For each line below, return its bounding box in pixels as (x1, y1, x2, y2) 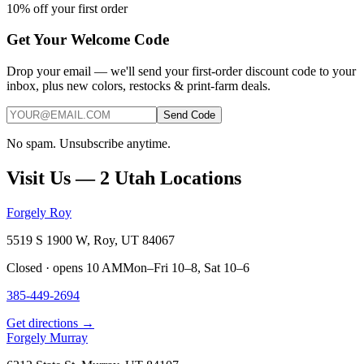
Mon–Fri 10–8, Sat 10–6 (123, 260, 249, 275)
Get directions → (6, 315, 94, 330)
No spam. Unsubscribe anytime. (6, 136, 171, 150)
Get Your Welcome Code (6, 31, 169, 49)
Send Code (163, 108, 215, 121)
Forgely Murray (6, 330, 88, 344)
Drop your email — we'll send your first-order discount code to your (6, 63, 356, 78)
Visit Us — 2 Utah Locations (6, 167, 241, 188)
